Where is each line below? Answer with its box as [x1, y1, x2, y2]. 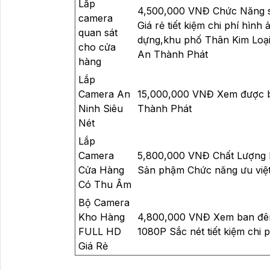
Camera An [78, 87, 130, 100]
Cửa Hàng [78, 163, 124, 176]
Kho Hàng [78, 210, 125, 223]
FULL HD [78, 225, 121, 237]
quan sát [78, 26, 118, 39]
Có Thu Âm [78, 178, 131, 190]
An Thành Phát [137, 48, 208, 60]
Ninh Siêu [78, 102, 123, 115]
